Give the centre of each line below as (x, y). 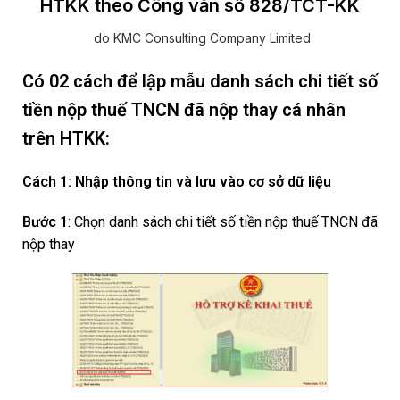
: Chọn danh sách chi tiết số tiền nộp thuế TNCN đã (223, 222)
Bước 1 (45, 222)
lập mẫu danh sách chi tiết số (260, 81)
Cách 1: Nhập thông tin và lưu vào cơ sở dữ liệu (177, 182)
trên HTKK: (66, 138)
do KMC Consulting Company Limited (200, 38)
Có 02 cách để (80, 81)
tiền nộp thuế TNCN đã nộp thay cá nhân (184, 110)
